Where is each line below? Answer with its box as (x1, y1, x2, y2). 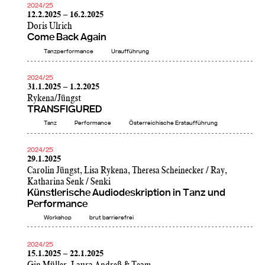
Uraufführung (111, 48, 149, 54)
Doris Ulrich (27, 21, 72, 32)
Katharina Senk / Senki (27, 176, 111, 187)
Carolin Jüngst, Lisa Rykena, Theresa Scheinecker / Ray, (27, 165, 227, 176)
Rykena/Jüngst (27, 93, 81, 104)
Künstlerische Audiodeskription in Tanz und (27, 188, 225, 198)
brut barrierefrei (89, 215, 134, 221)
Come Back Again (27, 33, 106, 43)
